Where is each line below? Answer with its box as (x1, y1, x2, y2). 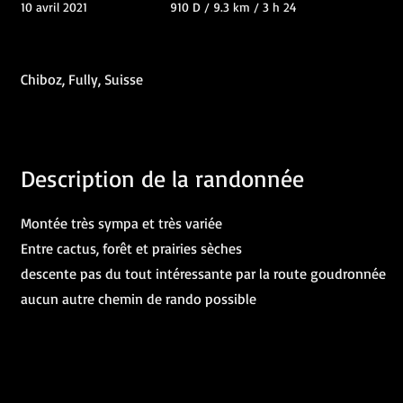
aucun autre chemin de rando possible (21, 290, 256, 308)
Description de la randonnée (21, 164, 304, 193)
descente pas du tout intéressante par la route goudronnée (21, 264, 386, 282)
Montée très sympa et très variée (21, 214, 222, 232)
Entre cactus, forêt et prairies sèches (21, 239, 242, 257)
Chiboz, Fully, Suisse (21, 70, 143, 88)
